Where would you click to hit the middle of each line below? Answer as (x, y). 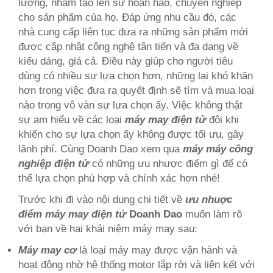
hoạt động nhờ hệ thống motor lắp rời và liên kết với (136, 264)
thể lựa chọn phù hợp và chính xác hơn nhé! (119, 178)
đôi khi (222, 119)
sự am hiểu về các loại (72, 119)
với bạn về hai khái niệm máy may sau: (108, 229)
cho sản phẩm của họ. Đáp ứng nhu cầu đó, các (127, 17)
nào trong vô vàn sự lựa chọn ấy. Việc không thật (130, 105)
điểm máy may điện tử (72, 214)
